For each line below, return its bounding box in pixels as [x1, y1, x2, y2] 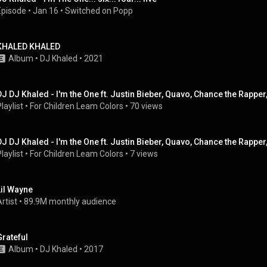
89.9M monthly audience [24, 197, 116, 206]
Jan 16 [33, 6, 58, 15]
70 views [130, 101, 163, 111]
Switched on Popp [65, 6, 133, 15]
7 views [130, 149, 158, 159]
